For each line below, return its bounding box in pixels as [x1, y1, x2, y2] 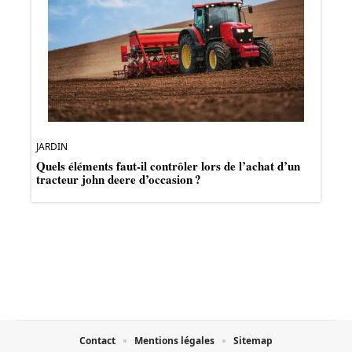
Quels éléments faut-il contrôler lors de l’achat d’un [36, 157, 300, 175]
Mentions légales [134, 334, 214, 348]
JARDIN [36, 140, 68, 154]
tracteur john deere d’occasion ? [36, 170, 201, 189]
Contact [79, 334, 115, 348]
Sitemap [233, 334, 273, 348]
